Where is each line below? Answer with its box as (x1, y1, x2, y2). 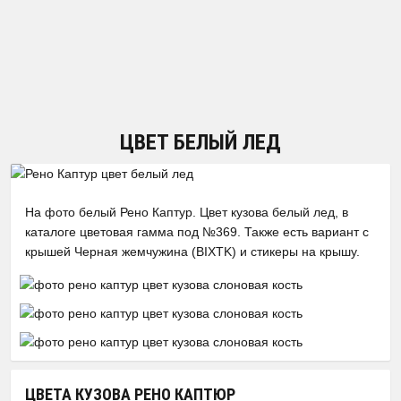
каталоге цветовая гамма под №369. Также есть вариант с (25, 225, 369, 239)
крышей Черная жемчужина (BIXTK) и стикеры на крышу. (25, 244, 360, 259)
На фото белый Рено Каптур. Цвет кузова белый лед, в (25, 205, 348, 219)
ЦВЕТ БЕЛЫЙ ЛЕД (120, 130, 281, 155)
